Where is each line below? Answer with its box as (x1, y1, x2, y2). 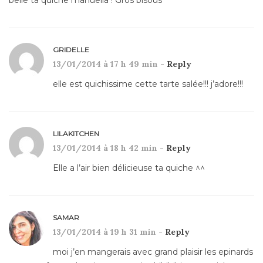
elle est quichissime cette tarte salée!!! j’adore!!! (53, 78, 243, 89)
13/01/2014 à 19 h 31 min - (53, 226, 165, 237)
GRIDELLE (53, 45, 89, 54)
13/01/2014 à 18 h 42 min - (53, 142, 166, 153)
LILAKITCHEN (53, 129, 99, 138)
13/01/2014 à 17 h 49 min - (53, 58, 167, 69)
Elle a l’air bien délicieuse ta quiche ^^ (53, 162, 205, 173)
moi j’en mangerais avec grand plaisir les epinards (53, 246, 253, 257)
